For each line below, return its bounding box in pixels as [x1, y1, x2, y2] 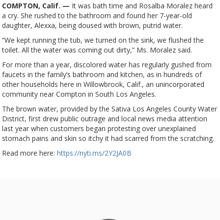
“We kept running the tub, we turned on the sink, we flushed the [1, 35, 204, 45]
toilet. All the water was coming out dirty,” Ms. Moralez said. [1, 45, 192, 55]
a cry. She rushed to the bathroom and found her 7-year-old [1, 11, 192, 21]
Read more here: [1, 148, 57, 158]
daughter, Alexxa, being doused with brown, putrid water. [1, 21, 183, 30]
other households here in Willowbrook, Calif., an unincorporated [1, 80, 204, 89]
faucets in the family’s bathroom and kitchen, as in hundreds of [1, 70, 202, 80]
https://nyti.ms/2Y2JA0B [56, 148, 132, 158]
